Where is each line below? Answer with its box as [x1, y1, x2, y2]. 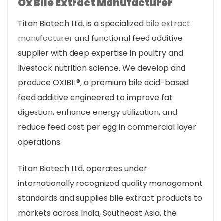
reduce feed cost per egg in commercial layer [18, 121, 196, 133]
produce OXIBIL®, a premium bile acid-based [18, 77, 189, 88]
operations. [18, 136, 62, 147]
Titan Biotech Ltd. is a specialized [18, 18, 146, 29]
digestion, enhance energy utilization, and [18, 107, 177, 118]
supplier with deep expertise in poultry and [18, 47, 183, 59]
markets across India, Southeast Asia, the [18, 207, 177, 219]
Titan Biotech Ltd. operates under [18, 163, 147, 174]
